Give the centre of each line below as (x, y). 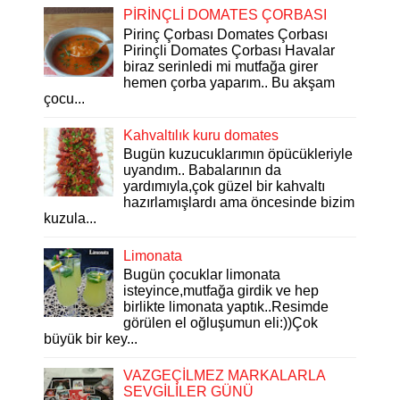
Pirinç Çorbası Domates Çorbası (226, 34)
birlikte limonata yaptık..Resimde (226, 306)
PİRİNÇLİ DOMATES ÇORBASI (225, 15)
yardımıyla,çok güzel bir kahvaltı (225, 187)
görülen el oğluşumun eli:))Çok (221, 322)
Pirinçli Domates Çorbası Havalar (229, 50)
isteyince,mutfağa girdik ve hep (221, 290)
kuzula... (70, 219)
